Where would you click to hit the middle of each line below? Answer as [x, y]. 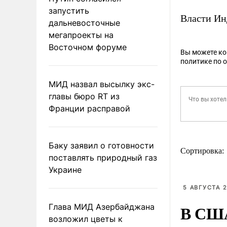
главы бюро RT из [84, 96]
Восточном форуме [88, 47]
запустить [69, 10]
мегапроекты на [81, 35]
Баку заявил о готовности [101, 145]
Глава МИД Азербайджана [102, 206]
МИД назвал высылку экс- [102, 84]
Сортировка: [203, 151]
